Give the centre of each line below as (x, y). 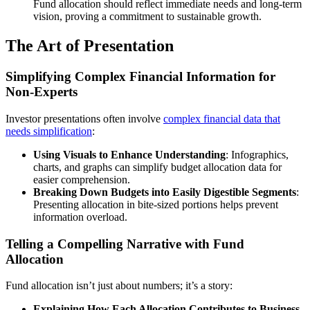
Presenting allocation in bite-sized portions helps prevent (156, 204)
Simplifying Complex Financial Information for (140, 77)
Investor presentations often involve (84, 119)
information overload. (80, 217)
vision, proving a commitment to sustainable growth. (147, 17)
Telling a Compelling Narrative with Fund (125, 244)
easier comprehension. (82, 180)
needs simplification (49, 131)
